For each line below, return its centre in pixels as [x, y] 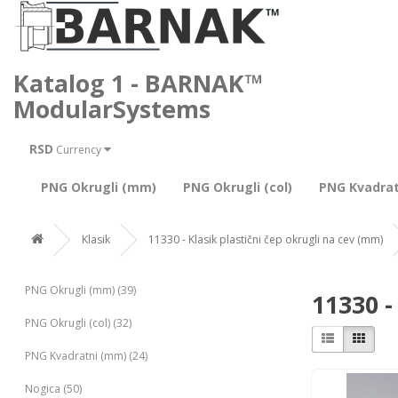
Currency [79, 149]
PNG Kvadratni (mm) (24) [86, 356]
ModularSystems [112, 109]
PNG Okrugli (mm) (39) [80, 290]
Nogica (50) [53, 389]
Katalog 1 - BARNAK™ [138, 83]
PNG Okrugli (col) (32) [78, 323]
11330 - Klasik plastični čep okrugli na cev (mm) [266, 239]
